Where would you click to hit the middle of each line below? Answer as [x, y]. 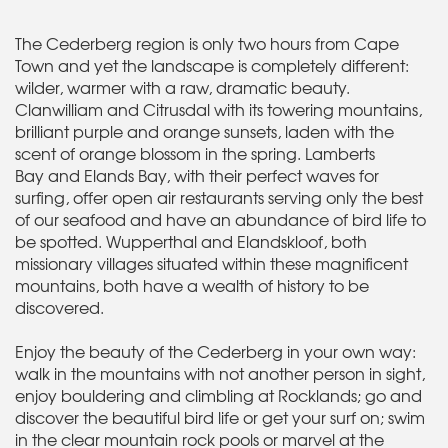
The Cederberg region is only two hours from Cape [207, 42]
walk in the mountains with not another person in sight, [220, 372]
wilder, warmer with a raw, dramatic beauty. [182, 86]
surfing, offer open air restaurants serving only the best [219, 196]
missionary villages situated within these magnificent [211, 262]
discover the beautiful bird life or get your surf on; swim [220, 416]
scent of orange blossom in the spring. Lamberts [195, 152]
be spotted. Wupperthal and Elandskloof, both [191, 240]
